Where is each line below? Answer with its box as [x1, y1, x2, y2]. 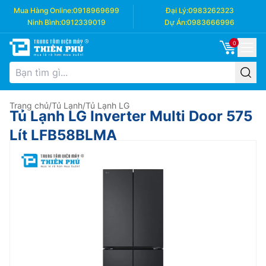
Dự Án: [164, 18, 187, 27]
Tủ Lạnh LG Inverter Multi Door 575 [9, 107, 252, 125]
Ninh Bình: [27, 18, 61, 27]
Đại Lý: [165, 6, 188, 15]
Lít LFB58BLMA [9, 126, 117, 144]
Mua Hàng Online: [14, 6, 73, 15]
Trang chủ [9, 100, 49, 110]
